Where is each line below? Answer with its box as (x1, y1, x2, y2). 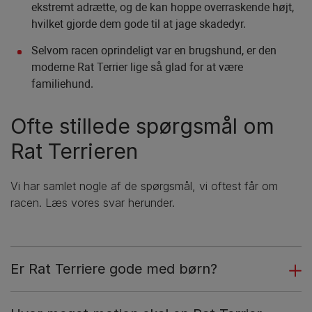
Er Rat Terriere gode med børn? (10, 260, 217, 278)
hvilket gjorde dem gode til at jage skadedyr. (31, 17, 246, 31)
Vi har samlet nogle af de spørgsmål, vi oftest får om (10, 179, 278, 194)
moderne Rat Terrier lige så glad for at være (31, 61, 243, 75)
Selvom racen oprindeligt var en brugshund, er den (31, 44, 276, 58)
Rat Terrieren (10, 139, 138, 164)
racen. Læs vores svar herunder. (10, 196, 175, 210)
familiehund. (31, 77, 93, 91)
